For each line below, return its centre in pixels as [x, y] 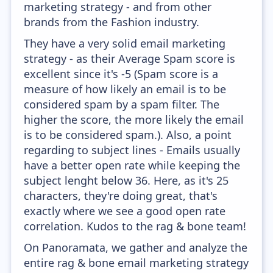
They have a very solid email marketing [125, 43]
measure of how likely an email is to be [125, 89]
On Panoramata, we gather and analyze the [136, 247]
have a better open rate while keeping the [132, 165]
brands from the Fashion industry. [112, 22]
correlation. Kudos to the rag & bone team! [135, 226]
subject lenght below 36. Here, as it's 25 [126, 180]
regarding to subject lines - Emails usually [132, 150]
